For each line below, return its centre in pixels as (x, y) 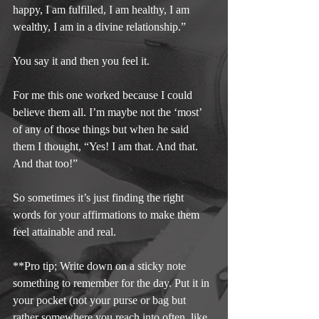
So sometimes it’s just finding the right (100, 197)
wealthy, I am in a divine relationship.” (99, 26)
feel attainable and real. (64, 231)
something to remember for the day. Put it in (113, 283)
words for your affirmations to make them (108, 214)
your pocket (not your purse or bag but (101, 300)
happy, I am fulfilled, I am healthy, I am (103, 9)
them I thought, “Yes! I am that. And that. (107, 146)
